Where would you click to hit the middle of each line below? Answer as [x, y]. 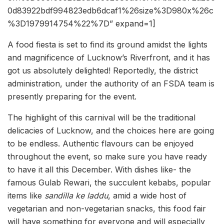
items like [26, 196]
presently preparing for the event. [72, 97]
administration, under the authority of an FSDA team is [111, 84]
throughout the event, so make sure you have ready [107, 157]
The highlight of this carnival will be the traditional [101, 118]
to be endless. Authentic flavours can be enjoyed [100, 144]
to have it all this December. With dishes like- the [99, 170]
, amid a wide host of [147, 196]
